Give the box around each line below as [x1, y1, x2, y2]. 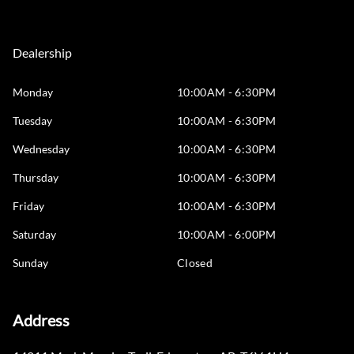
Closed [177, 256, 213, 269]
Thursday [13, 171, 58, 184]
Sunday [13, 256, 48, 269]
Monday [13, 85, 53, 99]
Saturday [13, 228, 56, 241]
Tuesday [13, 114, 52, 127]
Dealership [13, 45, 72, 60]
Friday [13, 199, 44, 213]
